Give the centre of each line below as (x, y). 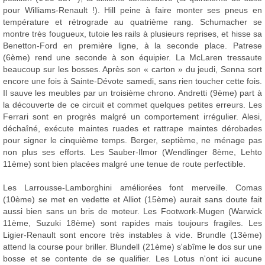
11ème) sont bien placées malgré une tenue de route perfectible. (124, 164)
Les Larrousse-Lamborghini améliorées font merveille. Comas (132, 188)
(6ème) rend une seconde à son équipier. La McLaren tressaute (132, 58)
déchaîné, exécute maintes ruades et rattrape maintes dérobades (132, 129)
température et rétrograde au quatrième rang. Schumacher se (132, 22)
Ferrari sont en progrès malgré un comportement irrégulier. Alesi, (132, 117)
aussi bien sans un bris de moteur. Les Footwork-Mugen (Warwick (132, 211)
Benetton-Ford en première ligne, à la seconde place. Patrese (132, 46)
